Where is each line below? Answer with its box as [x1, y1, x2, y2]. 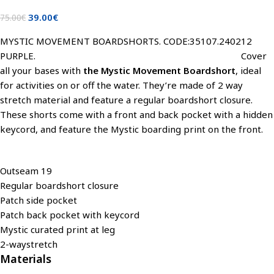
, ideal [235, 64, 261, 76]
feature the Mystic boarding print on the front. [59, 122, 270, 135]
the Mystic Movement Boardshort [83, 64, 235, 76]
